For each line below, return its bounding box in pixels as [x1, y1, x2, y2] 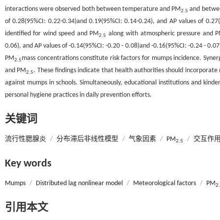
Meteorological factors [133, 180, 196, 187]
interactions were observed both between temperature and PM [5, 5, 181, 13]
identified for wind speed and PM [5, 30, 99, 37]
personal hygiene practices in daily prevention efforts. [5, 91, 152, 99]
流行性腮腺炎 [5, 136, 46, 143]
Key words [5, 158, 52, 169]
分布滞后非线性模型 [56, 136, 118, 143]
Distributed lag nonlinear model [36, 180, 123, 187]
